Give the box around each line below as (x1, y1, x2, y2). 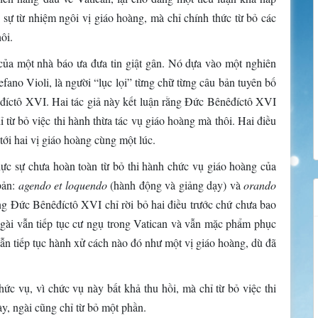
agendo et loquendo (18, 177, 111, 193)
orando (243, 177, 277, 193)
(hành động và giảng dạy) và (110, 177, 244, 193)
